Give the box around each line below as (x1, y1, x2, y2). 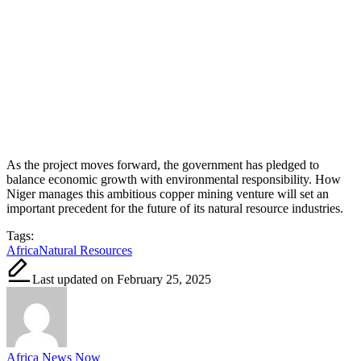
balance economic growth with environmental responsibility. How (6, 172, 341, 186)
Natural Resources (39, 243, 132, 257)
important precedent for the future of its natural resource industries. (6, 201, 343, 215)
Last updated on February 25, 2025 (32, 272, 211, 286)
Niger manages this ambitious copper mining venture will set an (6, 186, 329, 201)
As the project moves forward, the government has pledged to (6, 157, 319, 172)
